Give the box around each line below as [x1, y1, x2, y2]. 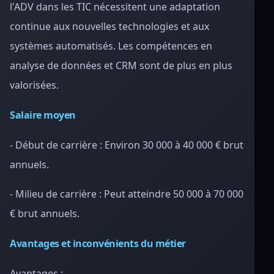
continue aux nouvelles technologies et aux [10, 20, 209, 33]
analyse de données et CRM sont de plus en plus [10, 59, 232, 72]
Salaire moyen [10, 108, 76, 122]
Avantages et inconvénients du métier [10, 237, 186, 250]
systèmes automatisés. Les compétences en [10, 39, 212, 53]
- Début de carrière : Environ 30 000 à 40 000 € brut [10, 138, 243, 152]
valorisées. [10, 78, 59, 92]
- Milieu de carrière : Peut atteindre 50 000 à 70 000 [10, 187, 243, 201]
